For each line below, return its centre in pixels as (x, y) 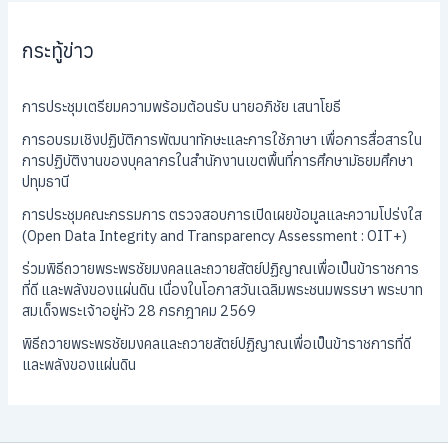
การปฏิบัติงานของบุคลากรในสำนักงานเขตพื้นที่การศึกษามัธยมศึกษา (218, 161)
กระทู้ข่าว (58, 50)
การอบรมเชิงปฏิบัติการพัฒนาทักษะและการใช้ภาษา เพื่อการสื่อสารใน (222, 140)
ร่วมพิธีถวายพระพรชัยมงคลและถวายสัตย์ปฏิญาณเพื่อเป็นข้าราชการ (221, 269)
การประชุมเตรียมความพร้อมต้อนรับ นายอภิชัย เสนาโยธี (182, 107)
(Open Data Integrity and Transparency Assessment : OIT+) (215, 236)
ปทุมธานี (46, 182)
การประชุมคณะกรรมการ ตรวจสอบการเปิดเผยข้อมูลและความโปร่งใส (222, 215)
